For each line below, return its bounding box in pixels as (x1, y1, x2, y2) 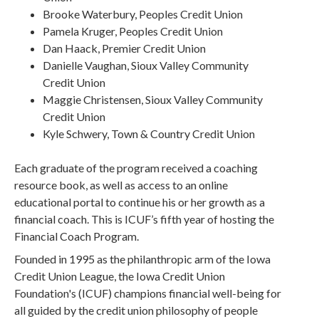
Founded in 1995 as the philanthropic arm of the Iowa (14, 252, 271, 266)
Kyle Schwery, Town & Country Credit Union (43, 127, 256, 140)
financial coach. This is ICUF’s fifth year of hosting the (14, 212, 275, 226)
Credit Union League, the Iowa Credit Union (14, 269, 226, 283)
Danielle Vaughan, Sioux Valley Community (43, 58, 249, 72)
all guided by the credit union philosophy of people (14, 303, 258, 317)
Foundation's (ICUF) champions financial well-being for (14, 286, 282, 300)
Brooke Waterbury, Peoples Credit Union (43, 7, 244, 21)
